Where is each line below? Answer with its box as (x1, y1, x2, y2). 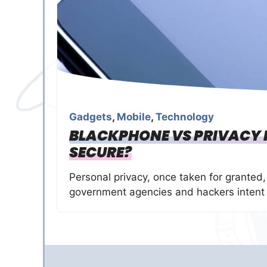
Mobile (117, 111, 151, 123)
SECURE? (69, 142, 132, 162)
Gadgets (69, 111, 112, 123)
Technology (156, 111, 214, 123)
